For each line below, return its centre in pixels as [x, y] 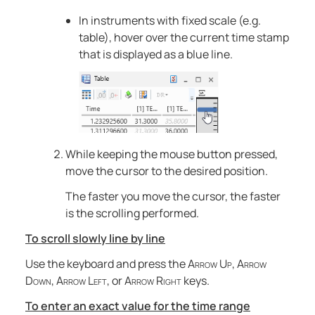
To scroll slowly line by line [95, 238]
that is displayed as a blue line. [155, 54]
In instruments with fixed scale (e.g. [169, 20]
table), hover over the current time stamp [184, 37]
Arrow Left [82, 281]
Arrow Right [153, 281]
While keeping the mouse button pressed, [171, 154]
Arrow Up [210, 264]
